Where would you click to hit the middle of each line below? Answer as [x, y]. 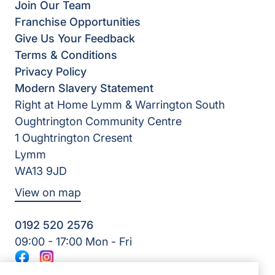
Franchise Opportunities [78, 22]
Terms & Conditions [66, 55]
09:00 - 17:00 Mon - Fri [73, 242]
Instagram [68, 264]
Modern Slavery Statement [84, 88]
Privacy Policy [51, 72]
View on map [48, 193]
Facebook [44, 264]
